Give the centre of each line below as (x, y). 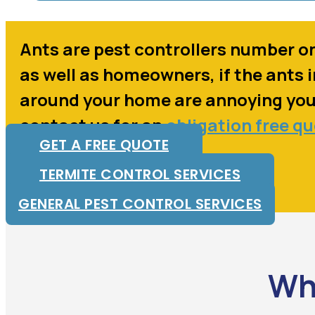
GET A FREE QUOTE (104, 144)
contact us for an (93, 124)
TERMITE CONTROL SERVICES (140, 174)
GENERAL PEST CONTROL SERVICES (140, 204)
